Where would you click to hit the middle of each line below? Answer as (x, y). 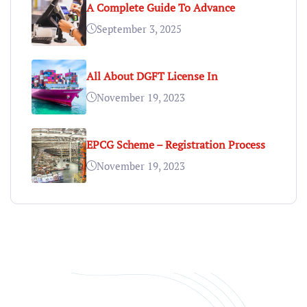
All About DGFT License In (152, 76)
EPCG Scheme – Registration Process (176, 144)
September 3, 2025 (139, 28)
